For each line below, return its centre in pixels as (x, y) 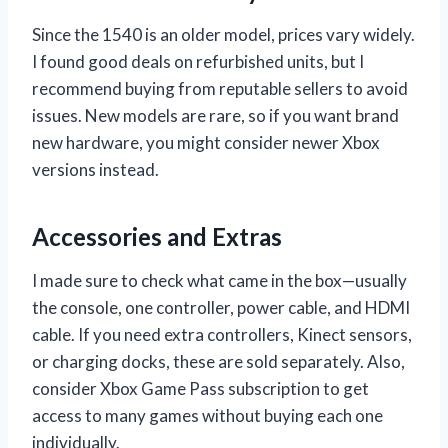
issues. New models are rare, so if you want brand (215, 116)
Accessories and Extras (157, 237)
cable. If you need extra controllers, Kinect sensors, (222, 335)
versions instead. (95, 170)
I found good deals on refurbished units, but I (198, 62)
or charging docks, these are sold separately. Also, (218, 362)
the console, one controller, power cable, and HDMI (221, 308)
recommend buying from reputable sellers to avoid (220, 89)
